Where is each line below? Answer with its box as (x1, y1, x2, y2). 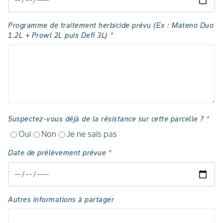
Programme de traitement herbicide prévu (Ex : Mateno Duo (8, 21, 214, 30)
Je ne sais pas (67, 129, 117, 139)
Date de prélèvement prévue (8, 148, 106, 157)
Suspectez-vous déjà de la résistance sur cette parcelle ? (8, 114, 204, 123)
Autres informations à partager (8, 195, 114, 204)
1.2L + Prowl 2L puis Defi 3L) (8, 31, 108, 40)
